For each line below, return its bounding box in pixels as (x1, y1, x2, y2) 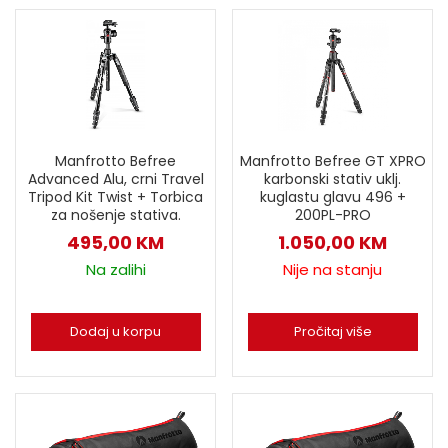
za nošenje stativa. (50, 204, 181, 225)
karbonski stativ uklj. (264, 169, 401, 189)
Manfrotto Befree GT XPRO (239, 151, 426, 171)
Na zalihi (85, 258, 146, 280)
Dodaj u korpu (70, 321, 161, 341)
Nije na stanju (283, 259, 382, 280)
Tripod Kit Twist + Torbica (28, 186, 203, 207)
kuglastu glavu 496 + (259, 187, 406, 207)
